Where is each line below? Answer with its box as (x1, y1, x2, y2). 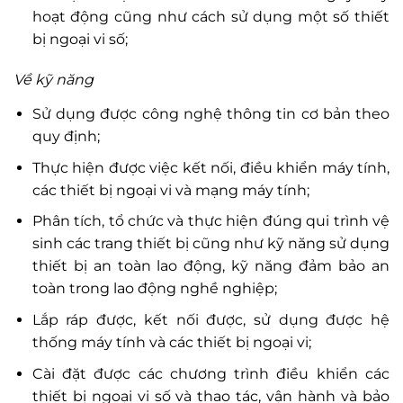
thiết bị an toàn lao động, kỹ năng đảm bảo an (31, 257, 390, 275)
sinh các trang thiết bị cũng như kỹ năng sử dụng (31, 235, 390, 253)
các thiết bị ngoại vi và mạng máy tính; (31, 181, 309, 199)
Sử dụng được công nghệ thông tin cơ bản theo (31, 105, 390, 123)
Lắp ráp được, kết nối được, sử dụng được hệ (31, 310, 390, 328)
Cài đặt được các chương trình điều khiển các (31, 364, 390, 382)
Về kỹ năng (13, 71, 94, 89)
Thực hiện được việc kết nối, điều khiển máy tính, (31, 158, 390, 176)
